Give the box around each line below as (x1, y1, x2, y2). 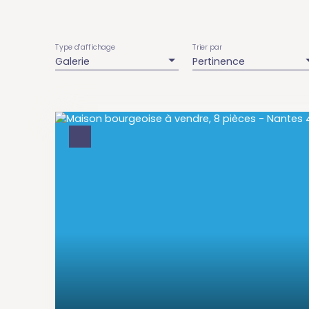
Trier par (192, 43, 221, 52)
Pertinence (192, 54, 245, 68)
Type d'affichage (55, 43, 116, 52)
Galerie (55, 54, 90, 68)
